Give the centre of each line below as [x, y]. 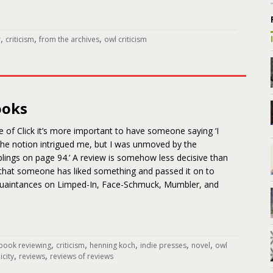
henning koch [112, 245]
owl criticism [126, 39]
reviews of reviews [82, 256]
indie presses [163, 245]
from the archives [69, 39]
